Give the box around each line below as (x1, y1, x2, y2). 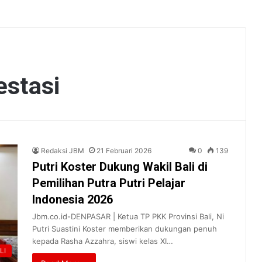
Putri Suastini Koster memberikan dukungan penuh (32, 223, 217, 233)
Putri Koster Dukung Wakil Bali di (32, 159, 208, 174)
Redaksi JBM (41, 146, 84, 155)
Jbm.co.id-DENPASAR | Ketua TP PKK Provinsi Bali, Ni (32, 211, 224, 221)
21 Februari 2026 (96, 146, 151, 155)
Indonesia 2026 (32, 192, 113, 206)
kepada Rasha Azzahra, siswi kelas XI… (32, 236, 173, 246)
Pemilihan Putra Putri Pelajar (32, 175, 185, 190)
